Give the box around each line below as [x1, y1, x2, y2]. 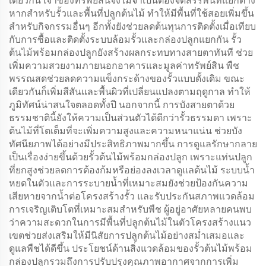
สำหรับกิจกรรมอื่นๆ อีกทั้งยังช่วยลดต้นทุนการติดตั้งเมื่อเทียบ [9, 21, 256, 32]
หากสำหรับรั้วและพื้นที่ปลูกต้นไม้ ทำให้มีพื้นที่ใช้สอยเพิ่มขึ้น [9, 8, 254, 19]
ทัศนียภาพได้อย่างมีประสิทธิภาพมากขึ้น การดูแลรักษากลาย [9, 138, 257, 150]
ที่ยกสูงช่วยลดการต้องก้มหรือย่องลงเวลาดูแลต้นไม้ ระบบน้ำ [9, 164, 255, 176]
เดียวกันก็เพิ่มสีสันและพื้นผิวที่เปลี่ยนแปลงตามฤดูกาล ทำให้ [9, 86, 251, 97]
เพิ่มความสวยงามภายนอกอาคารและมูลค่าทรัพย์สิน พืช [9, 60, 239, 71]
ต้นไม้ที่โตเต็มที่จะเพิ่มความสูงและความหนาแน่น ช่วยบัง [9, 125, 242, 137]
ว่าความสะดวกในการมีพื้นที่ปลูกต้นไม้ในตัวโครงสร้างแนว [9, 217, 251, 228]
